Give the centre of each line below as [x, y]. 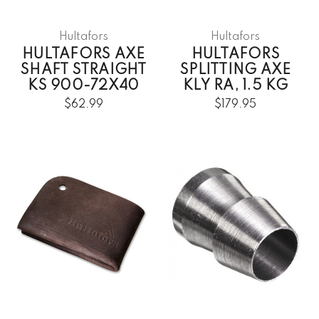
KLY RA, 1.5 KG [236, 87]
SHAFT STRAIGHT [84, 71]
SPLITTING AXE [236, 71]
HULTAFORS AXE [84, 55]
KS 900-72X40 [84, 87]
